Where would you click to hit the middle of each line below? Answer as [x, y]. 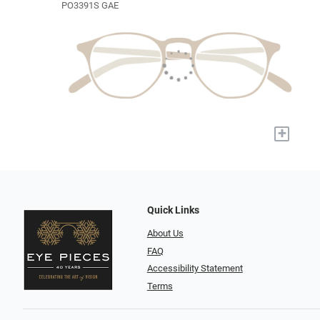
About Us [165, 233]
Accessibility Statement [195, 269]
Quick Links [173, 210]
